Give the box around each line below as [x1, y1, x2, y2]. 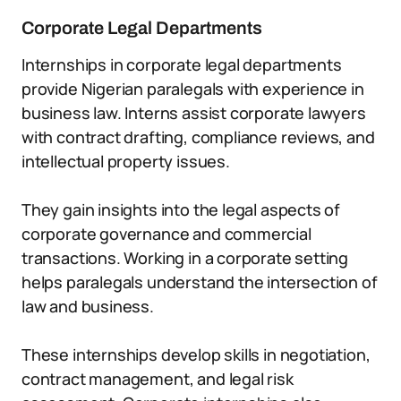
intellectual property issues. [21, 150, 230, 172]
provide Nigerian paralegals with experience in [21, 78, 364, 99]
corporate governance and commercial [21, 223, 311, 244]
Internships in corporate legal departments [21, 54, 342, 75]
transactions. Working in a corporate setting [21, 247, 349, 269]
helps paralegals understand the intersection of [21, 271, 378, 293]
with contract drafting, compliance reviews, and [21, 126, 375, 148]
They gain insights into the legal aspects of [21, 199, 341, 220]
